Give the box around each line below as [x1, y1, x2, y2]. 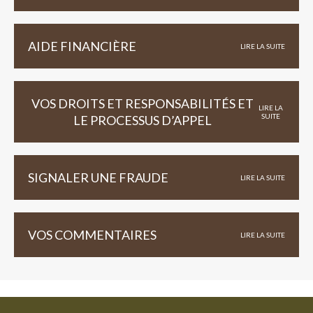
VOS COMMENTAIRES [28, 226, 156, 242]
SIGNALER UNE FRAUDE [28, 169, 168, 185]
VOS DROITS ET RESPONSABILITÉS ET [31, 95, 254, 111]
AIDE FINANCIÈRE [28, 38, 136, 54]
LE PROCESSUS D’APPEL [73, 112, 212, 128]
